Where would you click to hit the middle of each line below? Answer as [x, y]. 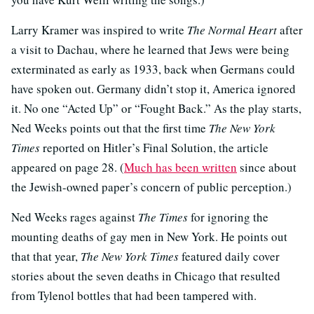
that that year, [46, 256]
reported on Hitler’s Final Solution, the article [154, 147]
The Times [163, 217]
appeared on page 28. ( [68, 167]
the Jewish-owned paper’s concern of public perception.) [151, 186]
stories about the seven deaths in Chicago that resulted [146, 275]
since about [267, 167]
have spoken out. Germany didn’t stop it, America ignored [153, 88]
